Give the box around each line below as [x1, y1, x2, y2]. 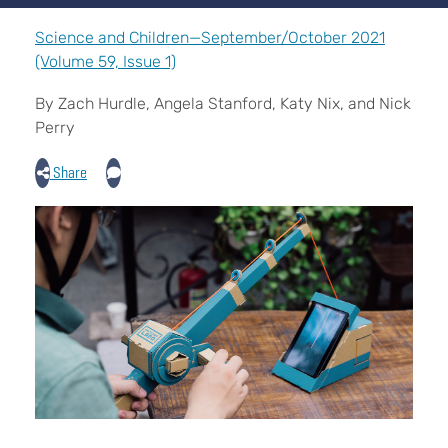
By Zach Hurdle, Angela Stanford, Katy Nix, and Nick [35, 94, 411, 113]
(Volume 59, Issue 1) [35, 52, 176, 71]
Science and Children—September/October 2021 [35, 28, 385, 47]
